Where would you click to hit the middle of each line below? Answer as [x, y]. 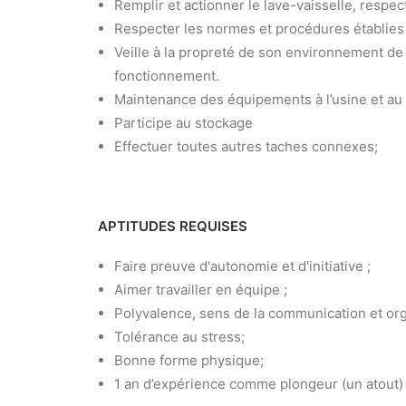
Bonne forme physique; [189, 360]
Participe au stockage [184, 123]
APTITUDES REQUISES [173, 226]
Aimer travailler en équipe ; [201, 290]
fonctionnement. [167, 76]
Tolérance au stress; [179, 337]
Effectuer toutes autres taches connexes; [246, 146]
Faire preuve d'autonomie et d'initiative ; [242, 266]
